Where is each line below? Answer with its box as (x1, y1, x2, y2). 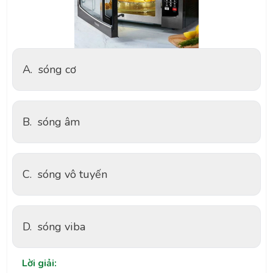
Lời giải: (22, 256, 57, 270)
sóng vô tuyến (38, 166, 107, 182)
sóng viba (38, 219, 85, 234)
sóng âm (38, 114, 80, 129)
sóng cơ (38, 62, 76, 77)
